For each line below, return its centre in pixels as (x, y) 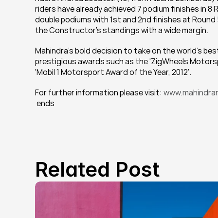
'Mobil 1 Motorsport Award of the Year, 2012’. (113, 72)
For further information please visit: (99, 92)
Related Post (97, 169)
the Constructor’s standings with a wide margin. (122, 30)
